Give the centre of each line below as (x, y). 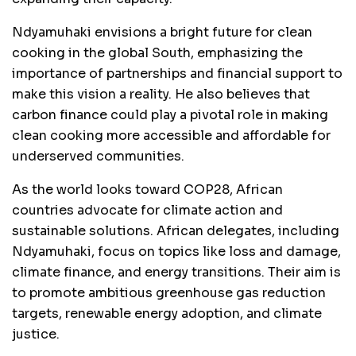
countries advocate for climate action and (147, 210)
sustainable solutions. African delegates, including (176, 230)
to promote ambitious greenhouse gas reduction (169, 292)
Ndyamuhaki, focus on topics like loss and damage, (176, 251)
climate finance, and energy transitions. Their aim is (176, 272)
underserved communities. (98, 156)
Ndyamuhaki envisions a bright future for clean (162, 32)
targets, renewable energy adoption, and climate (167, 313)
